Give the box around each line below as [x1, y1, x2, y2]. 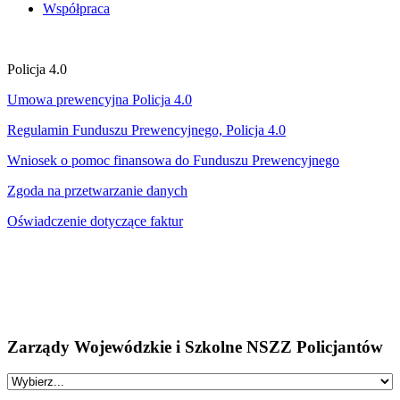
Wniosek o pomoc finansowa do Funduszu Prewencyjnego [7, 152, 339, 168]
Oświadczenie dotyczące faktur [7, 212, 183, 229]
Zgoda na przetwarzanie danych [7, 182, 187, 198]
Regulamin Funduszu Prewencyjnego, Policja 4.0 [7, 121, 286, 137]
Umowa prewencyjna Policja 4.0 [7, 91, 192, 107]
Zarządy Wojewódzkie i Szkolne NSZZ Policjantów [7, 337, 383, 356]
